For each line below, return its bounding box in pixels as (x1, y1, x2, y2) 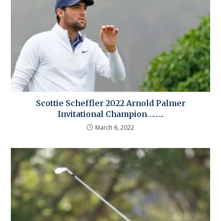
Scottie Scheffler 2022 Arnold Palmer (36, 98, 185, 108)
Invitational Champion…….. (57, 109, 164, 119)
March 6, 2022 (95, 123, 134, 132)
